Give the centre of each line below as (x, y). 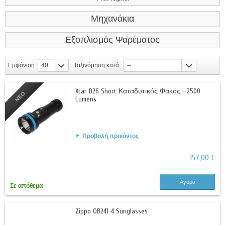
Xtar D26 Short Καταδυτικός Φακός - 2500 (138, 91)
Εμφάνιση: (22, 66)
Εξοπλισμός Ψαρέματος (113, 40)
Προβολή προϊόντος (110, 136)
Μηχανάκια (113, 19)
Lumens (86, 99)
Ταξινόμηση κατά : (98, 66)
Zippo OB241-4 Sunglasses (111, 211)
